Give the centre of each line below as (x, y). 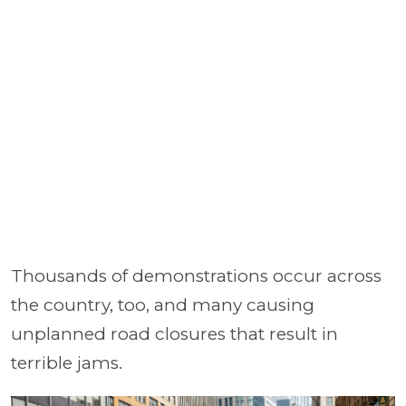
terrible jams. (67, 362)
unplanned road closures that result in (174, 333)
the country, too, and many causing (163, 304)
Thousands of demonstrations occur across (196, 275)
